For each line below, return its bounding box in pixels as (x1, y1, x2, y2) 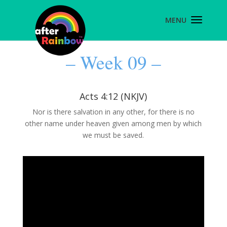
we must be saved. (83, 130, 144, 140)
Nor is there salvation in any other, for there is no (32, 107, 195, 117)
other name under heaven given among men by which (25, 119, 202, 128)
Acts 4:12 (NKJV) (80, 90, 147, 102)
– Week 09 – (65, 50, 161, 74)
